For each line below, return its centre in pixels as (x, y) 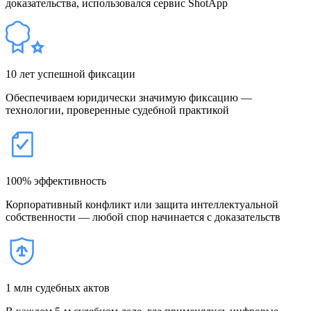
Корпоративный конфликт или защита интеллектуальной (142, 204)
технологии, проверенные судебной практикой (117, 110)
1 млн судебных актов (58, 287)
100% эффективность (56, 180)
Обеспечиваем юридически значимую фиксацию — (129, 97)
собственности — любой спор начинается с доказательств (143, 217)
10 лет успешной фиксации (70, 74)
